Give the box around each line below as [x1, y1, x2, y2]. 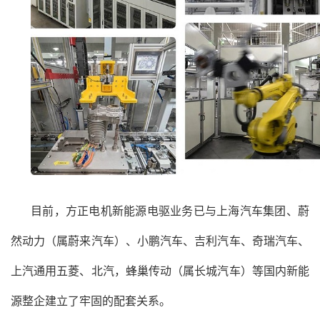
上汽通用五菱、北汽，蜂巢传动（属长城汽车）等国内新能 [11, 261, 309, 279]
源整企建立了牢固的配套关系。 [11, 291, 171, 309]
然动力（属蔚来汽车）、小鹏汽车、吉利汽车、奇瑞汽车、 [11, 231, 309, 249]
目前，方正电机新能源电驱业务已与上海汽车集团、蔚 [31, 201, 309, 219]
